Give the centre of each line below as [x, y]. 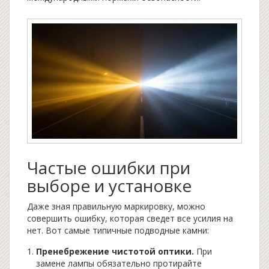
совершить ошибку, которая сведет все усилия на [130, 219]
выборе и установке [109, 186]
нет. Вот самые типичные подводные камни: [118, 231]
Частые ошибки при [109, 168]
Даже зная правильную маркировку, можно [116, 207]
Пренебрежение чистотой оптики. [115, 252]
